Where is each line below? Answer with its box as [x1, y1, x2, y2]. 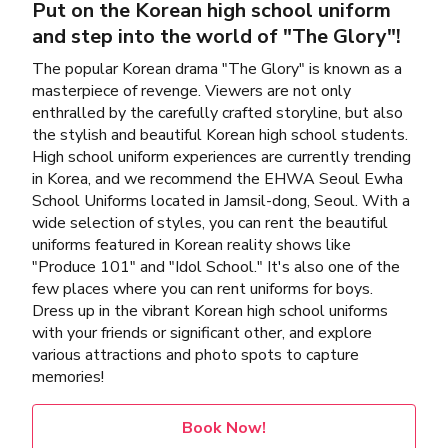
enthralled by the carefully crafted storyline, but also [32, 102, 403, 125]
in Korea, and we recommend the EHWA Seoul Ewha [32, 168, 403, 191]
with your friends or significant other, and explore [32, 322, 372, 345]
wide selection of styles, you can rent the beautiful [32, 212, 388, 235]
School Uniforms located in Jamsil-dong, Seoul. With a [32, 190, 410, 213]
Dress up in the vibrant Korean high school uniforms [32, 300, 388, 323]
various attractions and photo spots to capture [32, 344, 359, 367]
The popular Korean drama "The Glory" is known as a [32, 58, 402, 81]
